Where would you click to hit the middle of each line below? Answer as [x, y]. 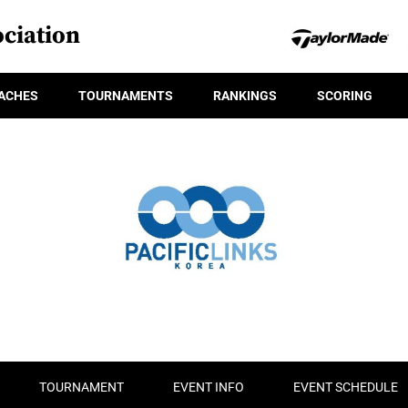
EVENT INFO [209, 387]
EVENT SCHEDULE [346, 387]
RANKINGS [245, 95]
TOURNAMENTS [126, 95]
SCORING [345, 95]
